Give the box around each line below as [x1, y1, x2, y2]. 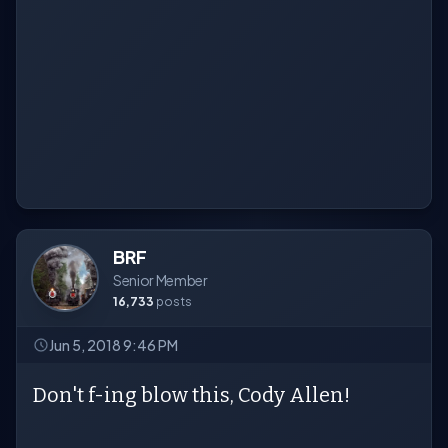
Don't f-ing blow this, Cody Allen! [33, 383, 350, 407]
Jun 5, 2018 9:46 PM [49, 336, 178, 354]
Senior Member [113, 271, 208, 289]
